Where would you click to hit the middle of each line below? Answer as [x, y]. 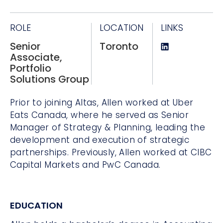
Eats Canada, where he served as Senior [100, 115]
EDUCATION [36, 206]
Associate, [36, 57]
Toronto [119, 47]
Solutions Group [50, 79]
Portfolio [31, 68]
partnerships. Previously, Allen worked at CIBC [111, 153]
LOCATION [122, 28]
